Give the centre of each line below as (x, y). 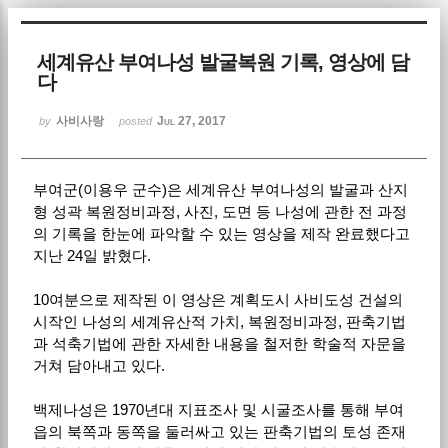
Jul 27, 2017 (192, 120)
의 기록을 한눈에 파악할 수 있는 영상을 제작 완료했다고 (221, 233)
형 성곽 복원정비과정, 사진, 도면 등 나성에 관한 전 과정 (219, 211)
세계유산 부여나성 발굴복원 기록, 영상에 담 (223, 61)
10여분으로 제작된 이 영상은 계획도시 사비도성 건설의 (217, 299)
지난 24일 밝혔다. (91, 255)
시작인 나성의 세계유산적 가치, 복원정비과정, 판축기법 (219, 321)
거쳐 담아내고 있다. (98, 365)
